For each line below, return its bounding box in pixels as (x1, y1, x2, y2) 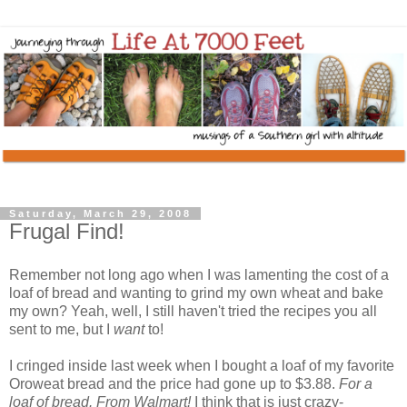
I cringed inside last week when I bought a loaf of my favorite (9, 357, 394, 373)
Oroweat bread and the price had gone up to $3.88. (9, 375, 339, 392)
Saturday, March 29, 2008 (9, 208, 192, 220)
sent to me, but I (9, 321, 114, 337)
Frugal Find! (9, 219, 124, 244)
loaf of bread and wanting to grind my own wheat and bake (9, 284, 383, 301)
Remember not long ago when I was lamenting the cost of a (9, 266, 389, 283)
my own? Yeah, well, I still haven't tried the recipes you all (9, 303, 377, 319)
